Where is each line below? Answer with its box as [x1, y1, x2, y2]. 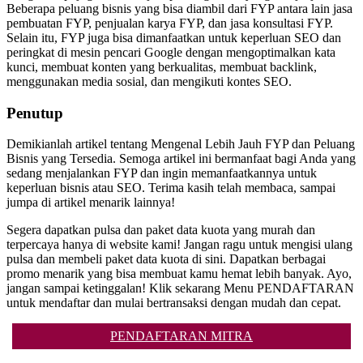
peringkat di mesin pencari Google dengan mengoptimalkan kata [6, 45, 335, 59]
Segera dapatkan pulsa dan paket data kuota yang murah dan [6, 223, 315, 237]
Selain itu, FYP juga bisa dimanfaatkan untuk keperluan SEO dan [6, 30, 341, 45]
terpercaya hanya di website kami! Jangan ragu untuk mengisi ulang [6, 237, 352, 252]
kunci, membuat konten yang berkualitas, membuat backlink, [6, 59, 317, 74]
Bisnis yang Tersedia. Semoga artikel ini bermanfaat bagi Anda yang [6, 152, 356, 166]
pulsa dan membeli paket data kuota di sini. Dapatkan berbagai [6, 252, 326, 267]
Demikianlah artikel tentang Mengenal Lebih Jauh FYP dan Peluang [6, 137, 355, 152]
